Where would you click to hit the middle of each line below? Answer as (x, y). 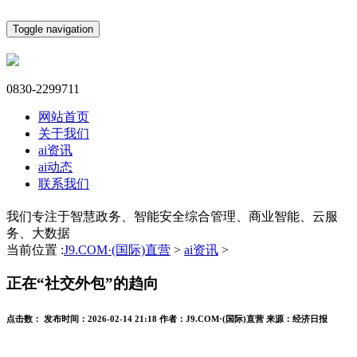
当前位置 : (35, 249)
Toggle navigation (53, 29)
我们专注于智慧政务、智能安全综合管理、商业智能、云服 (172, 216)
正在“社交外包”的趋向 (82, 284)
